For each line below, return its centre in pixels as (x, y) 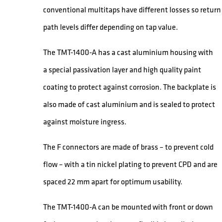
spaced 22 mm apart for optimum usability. (113, 181)
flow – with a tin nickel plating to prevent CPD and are (131, 164)
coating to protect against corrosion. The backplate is (130, 86)
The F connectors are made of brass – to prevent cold (129, 146)
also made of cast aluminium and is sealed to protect (129, 104)
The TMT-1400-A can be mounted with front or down (128, 206)
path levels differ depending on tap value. (111, 27)
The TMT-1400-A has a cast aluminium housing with (128, 52)
